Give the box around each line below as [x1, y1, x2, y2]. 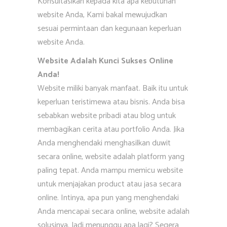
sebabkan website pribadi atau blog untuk [37, 109, 176, 123]
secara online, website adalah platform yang [37, 150, 184, 164]
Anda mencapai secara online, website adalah [37, 205, 190, 218]
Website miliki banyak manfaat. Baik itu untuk [37, 82, 188, 95]
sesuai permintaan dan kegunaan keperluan [37, 22, 181, 35]
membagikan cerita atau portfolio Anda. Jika [37, 123, 184, 136]
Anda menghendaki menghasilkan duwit [37, 136, 171, 150]
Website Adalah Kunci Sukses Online [37, 54, 173, 68]
